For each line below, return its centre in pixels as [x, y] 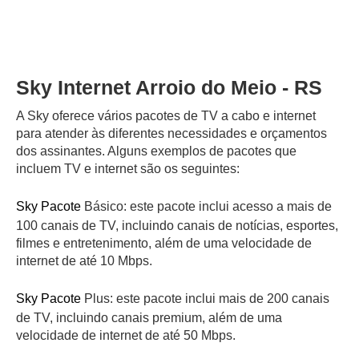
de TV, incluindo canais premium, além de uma [149, 317]
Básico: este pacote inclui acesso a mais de [206, 206]
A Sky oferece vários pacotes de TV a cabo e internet [166, 115]
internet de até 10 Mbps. [84, 260]
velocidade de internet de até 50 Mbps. [126, 335]
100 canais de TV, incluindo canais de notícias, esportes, [177, 225]
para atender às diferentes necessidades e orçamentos [171, 133]
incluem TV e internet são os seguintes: [128, 168]
